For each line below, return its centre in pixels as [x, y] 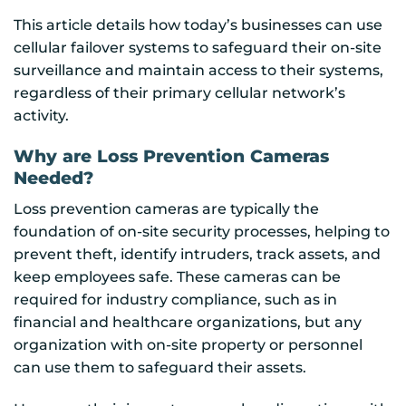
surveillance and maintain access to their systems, [198, 70]
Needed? [53, 178]
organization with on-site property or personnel [188, 344]
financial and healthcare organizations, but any [188, 322]
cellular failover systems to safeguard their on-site [198, 47]
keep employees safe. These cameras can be [177, 276]
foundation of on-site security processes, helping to [202, 231]
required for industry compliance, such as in [175, 299]
